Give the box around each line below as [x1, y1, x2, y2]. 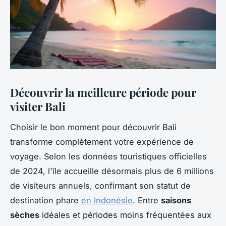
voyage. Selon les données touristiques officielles [10, 151, 207, 162]
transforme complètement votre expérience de [10, 137, 194, 147]
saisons [161, 195, 191, 206]
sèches [10, 210, 39, 220]
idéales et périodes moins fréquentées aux [39, 210, 211, 220]
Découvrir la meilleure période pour [10, 85, 196, 100]
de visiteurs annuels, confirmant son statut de [10, 181, 191, 191]
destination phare [10, 195, 81, 206]
